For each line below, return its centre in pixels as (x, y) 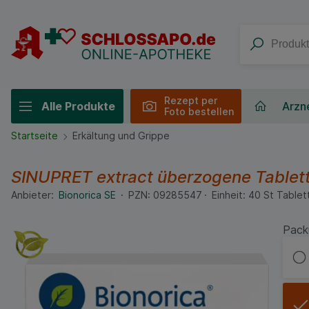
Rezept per (190, 100)
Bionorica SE (88, 195)
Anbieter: (32, 195)
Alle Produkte (78, 106)
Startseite (34, 136)
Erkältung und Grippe (121, 136)
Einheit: (228, 195)
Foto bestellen (199, 111)
